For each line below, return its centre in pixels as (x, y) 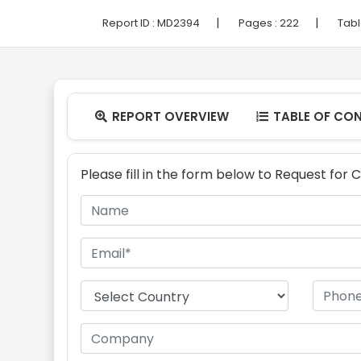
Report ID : (130, 23)
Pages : (259, 23)
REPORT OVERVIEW (168, 116)
